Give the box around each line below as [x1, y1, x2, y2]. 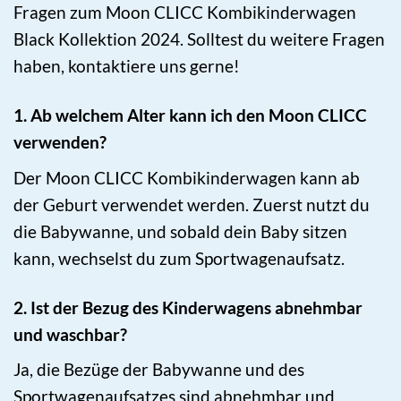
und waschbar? [13, 323, 127, 345]
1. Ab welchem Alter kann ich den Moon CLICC [13, 104, 367, 125]
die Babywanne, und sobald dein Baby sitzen [13, 220, 347, 242]
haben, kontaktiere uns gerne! [13, 55, 240, 76]
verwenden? [13, 131, 107, 152]
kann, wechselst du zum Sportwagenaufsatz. [13, 247, 345, 269]
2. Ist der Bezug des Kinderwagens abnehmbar [13, 296, 363, 318]
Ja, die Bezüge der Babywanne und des [13, 359, 304, 380]
